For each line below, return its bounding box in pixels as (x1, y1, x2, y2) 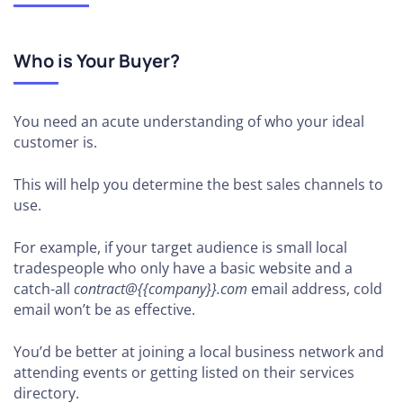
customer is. (13, 132, 97, 152)
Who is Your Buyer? (13, 49, 180, 73)
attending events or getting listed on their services (13, 363, 354, 382)
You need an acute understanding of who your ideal (13, 112, 364, 131)
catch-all (13, 279, 74, 299)
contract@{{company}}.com (74, 279, 247, 299)
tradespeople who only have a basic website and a (13, 258, 353, 278)
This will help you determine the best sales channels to (13, 175, 383, 194)
